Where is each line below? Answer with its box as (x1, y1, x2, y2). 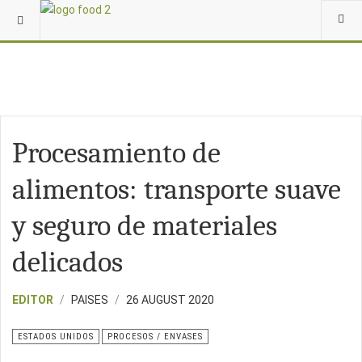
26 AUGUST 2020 (126, 293, 214, 306)
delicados (12, 246, 123, 279)
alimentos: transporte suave (12, 173, 341, 206)
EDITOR (12, 293, 53, 306)
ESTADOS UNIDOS (18, 331, 94, 342)
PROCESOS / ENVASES (107, 331, 203, 342)
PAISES (71, 293, 108, 306)
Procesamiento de (12, 137, 221, 170)
